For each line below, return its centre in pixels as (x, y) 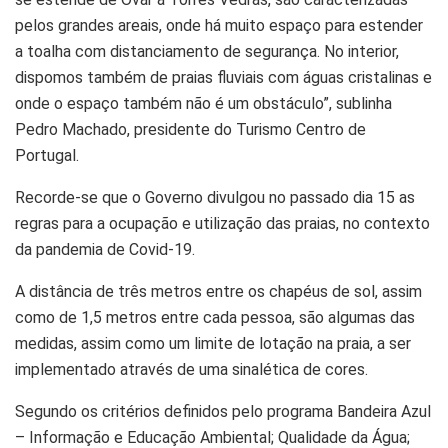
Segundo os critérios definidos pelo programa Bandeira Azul (223, 412)
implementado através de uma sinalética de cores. (191, 370)
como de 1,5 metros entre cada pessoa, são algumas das (215, 318)
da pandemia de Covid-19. (105, 250)
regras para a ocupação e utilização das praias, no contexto (222, 224)
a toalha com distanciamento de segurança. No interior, (207, 52)
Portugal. (47, 156)
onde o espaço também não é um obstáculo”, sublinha (203, 104)
